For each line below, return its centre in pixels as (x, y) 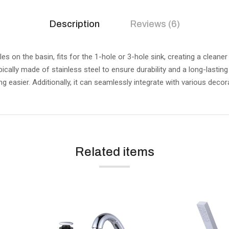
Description (74, 24)
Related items (114, 152)
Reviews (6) (155, 24)
